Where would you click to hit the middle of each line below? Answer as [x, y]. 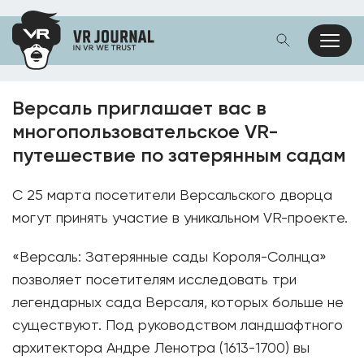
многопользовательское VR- [145, 132]
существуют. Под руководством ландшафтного [178, 326]
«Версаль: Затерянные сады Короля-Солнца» [169, 258]
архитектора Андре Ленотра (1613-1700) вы [161, 349]
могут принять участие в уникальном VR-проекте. [180, 219]
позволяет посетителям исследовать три [154, 280]
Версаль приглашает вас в [139, 109]
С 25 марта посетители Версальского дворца [172, 196]
